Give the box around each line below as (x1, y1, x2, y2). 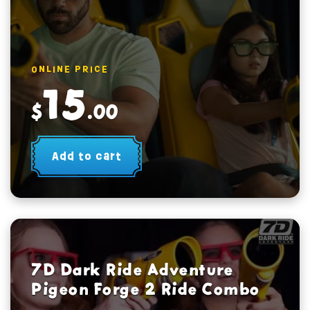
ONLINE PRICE (31, 62, 109, 75)
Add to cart (51, 148, 122, 164)
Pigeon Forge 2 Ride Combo (31, 277, 260, 300)
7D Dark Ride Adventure (31, 258, 233, 281)
